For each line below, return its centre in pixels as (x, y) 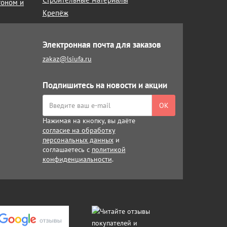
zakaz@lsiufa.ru (67, 59)
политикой (108, 149)
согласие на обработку (79, 130)
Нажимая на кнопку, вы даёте (89, 121)
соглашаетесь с (67, 149)
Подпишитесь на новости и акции (105, 85)
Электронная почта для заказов (102, 45)
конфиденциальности (77, 159)
